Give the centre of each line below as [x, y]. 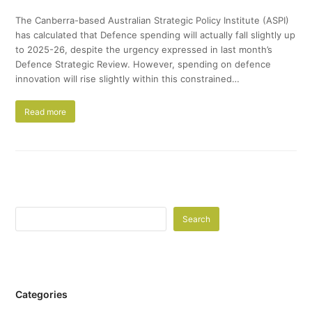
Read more [46, 111]
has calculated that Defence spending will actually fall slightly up [156, 35]
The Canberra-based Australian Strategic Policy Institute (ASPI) [153, 21]
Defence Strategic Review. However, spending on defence [143, 64]
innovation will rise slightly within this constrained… [128, 79]
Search [197, 219]
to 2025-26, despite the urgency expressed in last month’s [144, 50]
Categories [42, 295]
